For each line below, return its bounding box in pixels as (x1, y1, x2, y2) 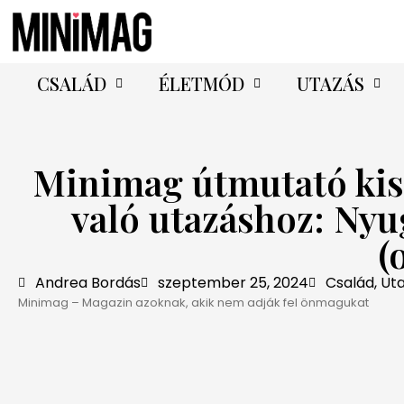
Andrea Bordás (35, 272, 141, 293)
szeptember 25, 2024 (158, 272, 308, 293)
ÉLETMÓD (158, 71, 244, 96)
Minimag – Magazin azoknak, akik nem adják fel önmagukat (18, 294, 369, 311)
